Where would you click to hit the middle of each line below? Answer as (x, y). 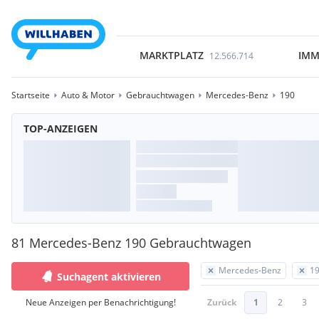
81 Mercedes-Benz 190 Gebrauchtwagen (131, 243)
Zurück (222, 302)
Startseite (31, 95)
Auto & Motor (88, 95)
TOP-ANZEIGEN (61, 129)
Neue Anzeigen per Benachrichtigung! (100, 302)
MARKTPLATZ (171, 55)
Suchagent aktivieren (109, 276)
